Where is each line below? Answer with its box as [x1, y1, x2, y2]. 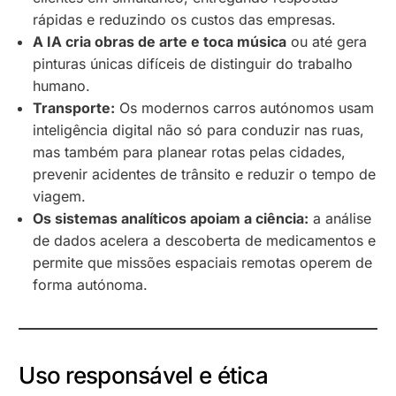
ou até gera [286, 32, 368, 50]
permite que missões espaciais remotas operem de [33, 253, 373, 271]
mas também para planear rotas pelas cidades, [33, 142, 346, 161]
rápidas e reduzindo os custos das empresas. [33, 10, 337, 28]
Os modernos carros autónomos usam [115, 98, 375, 117]
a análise [308, 209, 372, 227]
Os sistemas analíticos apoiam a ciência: [33, 209, 309, 227]
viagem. [33, 187, 87, 205]
